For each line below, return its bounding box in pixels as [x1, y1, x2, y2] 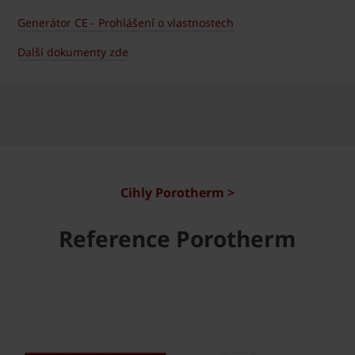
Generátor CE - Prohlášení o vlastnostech [17, 15, 234, 31]
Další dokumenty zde [17, 44, 128, 60]
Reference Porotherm [59, 223, 296, 254]
